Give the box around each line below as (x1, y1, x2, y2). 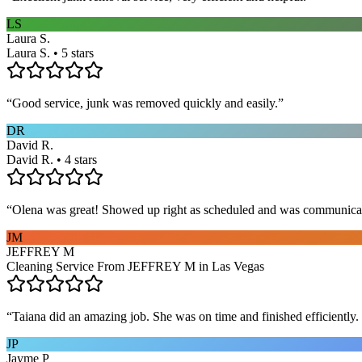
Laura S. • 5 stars (6, 45, 94, 60)
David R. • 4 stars (6, 152, 97, 166)
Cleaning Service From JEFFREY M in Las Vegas (6, 259, 264, 273)
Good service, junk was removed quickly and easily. (12, 95, 278, 110)
